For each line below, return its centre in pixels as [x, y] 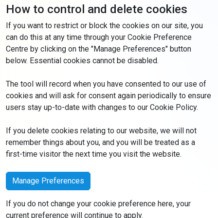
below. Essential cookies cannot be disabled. [82, 61]
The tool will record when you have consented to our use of [106, 84]
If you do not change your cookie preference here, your [98, 204]
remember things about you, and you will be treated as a [100, 142]
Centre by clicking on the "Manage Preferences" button [99, 49]
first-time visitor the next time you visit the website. [94, 154]
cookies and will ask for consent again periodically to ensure [109, 96]
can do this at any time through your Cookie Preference [99, 37]
